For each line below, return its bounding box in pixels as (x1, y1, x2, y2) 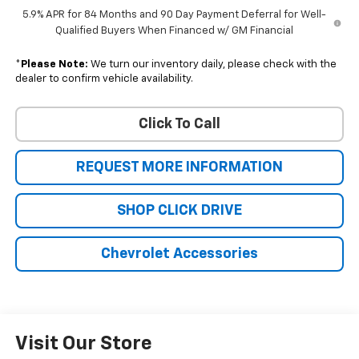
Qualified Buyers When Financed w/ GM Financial (54, 26, 293, 37)
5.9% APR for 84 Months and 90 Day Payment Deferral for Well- (22, 10, 326, 21)
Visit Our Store (14, 334, 152, 354)
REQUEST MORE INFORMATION (76, 160, 283, 175)
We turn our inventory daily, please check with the (87, 59, 337, 71)
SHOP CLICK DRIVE (117, 204, 242, 219)
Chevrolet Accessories (101, 247, 258, 262)
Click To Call (139, 117, 220, 132)
